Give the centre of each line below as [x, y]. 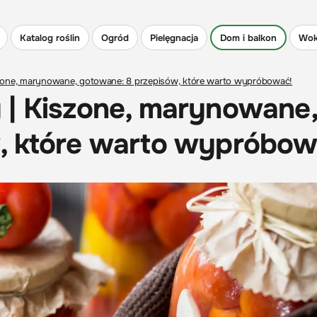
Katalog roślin [50, 38]
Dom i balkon [248, 38]
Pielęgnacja [174, 38]
